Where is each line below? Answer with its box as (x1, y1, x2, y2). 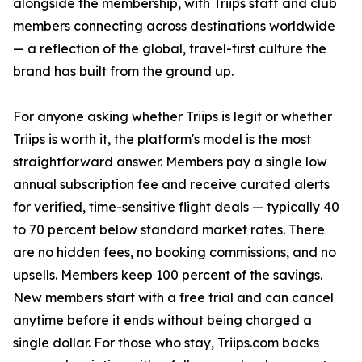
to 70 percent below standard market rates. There (13, 221, 325, 238)
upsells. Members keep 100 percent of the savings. (13, 267, 322, 284)
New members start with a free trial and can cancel (13, 289, 334, 306)
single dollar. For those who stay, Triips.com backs (13, 335, 319, 351)
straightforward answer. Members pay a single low (13, 154, 327, 170)
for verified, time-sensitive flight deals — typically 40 (13, 199, 339, 216)
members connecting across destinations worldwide (13, 18, 335, 35)
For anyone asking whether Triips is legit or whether (13, 108, 332, 125)
